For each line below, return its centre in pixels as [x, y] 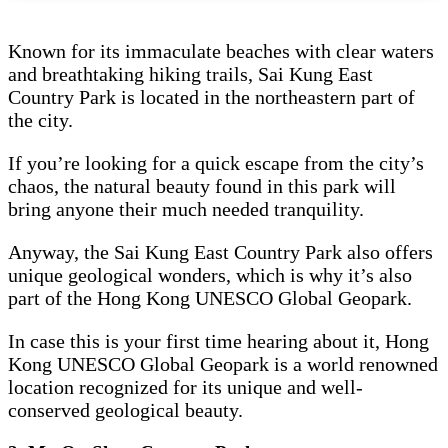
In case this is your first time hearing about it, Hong [218, 341]
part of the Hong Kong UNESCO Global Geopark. [212, 298]
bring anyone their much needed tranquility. [188, 209]
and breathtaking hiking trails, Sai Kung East [190, 74]
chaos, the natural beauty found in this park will [202, 186]
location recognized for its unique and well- [185, 387]
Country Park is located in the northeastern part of [211, 97]
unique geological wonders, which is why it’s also [210, 275]
